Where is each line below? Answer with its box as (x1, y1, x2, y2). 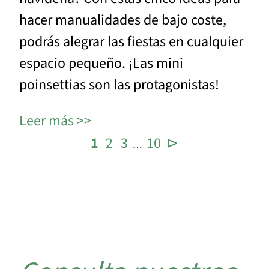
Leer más (19, 110, 74, 132)
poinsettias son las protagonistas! (19, 74, 219, 96)
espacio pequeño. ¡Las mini (19, 53, 183, 74)
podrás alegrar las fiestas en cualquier (19, 31, 243, 53)
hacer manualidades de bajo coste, (19, 10, 226, 31)
